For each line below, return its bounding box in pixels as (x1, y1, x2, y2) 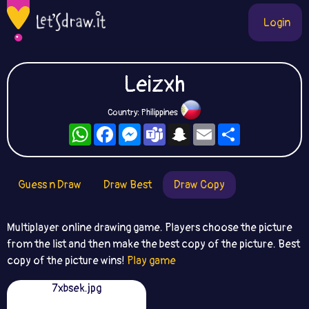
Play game (127, 254, 176, 268)
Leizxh (123, 71, 186, 99)
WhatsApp (91, 122, 139, 136)
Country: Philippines (107, 107, 180, 118)
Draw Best (103, 178, 152, 192)
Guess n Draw (18, 178, 81, 192)
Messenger (141, 122, 193, 136)
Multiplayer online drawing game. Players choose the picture (7, 221, 292, 235)
